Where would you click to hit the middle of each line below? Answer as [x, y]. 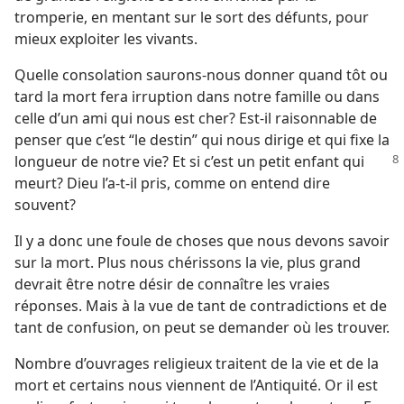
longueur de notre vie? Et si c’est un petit [154, 161]
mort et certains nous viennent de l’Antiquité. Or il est [196, 385]
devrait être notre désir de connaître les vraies [172, 284]
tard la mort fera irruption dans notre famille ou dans [197, 96]
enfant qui [329, 161]
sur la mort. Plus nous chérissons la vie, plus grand [188, 262]
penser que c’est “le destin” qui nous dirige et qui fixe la [202, 140]
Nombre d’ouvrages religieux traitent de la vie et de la [197, 363]
